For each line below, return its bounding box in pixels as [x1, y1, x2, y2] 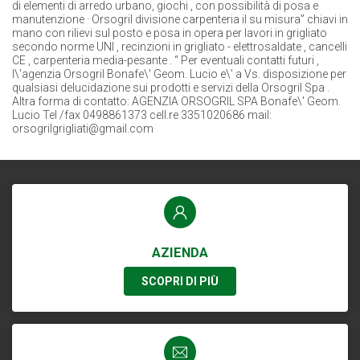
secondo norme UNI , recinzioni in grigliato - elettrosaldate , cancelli [12, 40, 347, 53]
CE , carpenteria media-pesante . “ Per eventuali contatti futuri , [12, 54, 319, 67]
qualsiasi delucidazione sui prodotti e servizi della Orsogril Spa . [12, 81, 329, 94]
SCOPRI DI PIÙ [141, 275, 219, 288]
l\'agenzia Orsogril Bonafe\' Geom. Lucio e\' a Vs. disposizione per [12, 67, 346, 80]
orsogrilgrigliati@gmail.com [12, 122, 153, 135]
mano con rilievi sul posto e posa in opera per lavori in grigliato [12, 27, 327, 39]
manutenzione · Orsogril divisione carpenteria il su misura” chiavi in [12, 13, 348, 26]
